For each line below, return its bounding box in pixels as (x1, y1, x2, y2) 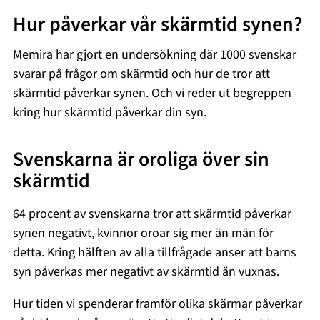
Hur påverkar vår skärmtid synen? (13, 10, 303, 39)
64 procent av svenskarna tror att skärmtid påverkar (13, 204, 292, 223)
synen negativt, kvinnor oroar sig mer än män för (13, 224, 274, 242)
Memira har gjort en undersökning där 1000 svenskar (13, 45, 297, 64)
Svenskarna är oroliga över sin (13, 144, 270, 174)
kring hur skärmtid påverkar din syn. (13, 103, 213, 121)
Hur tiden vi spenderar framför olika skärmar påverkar (13, 294, 303, 313)
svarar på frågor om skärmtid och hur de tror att (13, 64, 271, 83)
